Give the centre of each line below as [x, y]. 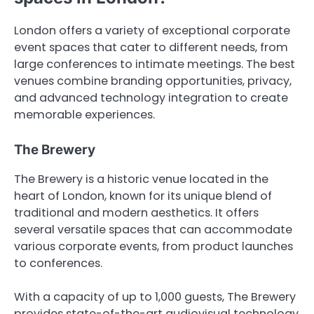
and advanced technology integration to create [151, 97]
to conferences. [58, 263]
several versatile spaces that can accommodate [153, 229]
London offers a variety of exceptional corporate [152, 30]
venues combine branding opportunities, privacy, [153, 81]
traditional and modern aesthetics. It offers [136, 212]
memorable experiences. [84, 114]
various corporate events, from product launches [153, 246]
